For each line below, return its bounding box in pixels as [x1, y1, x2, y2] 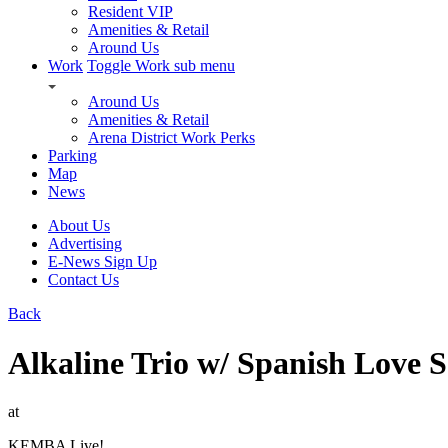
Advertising [48, 235, 122, 253]
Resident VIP [88, 3, 173, 21]
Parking [48, 147, 97, 165]
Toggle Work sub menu [87, 57, 235, 75]
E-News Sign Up [48, 253, 157, 271]
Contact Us [48, 271, 119, 289]
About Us [48, 217, 110, 235]
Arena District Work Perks [88, 129, 255, 147]
